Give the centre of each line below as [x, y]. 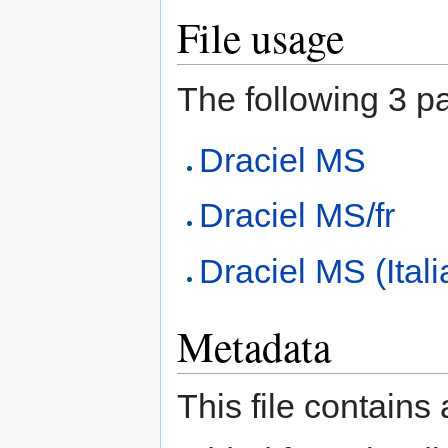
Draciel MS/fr [297, 215]
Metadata [254, 345]
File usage [260, 37]
